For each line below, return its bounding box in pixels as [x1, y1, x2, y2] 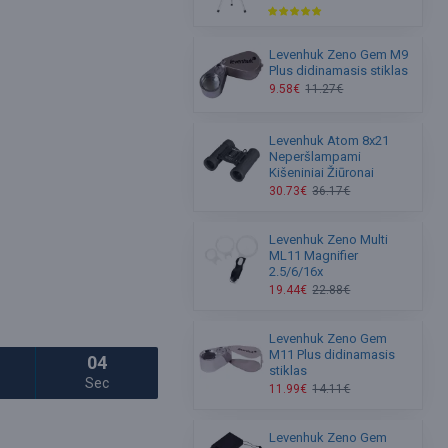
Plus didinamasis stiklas [269, 63, 409, 78]
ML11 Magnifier [269, 248, 359, 264]
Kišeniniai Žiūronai [269, 165, 375, 181]
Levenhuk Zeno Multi [269, 232, 389, 248]
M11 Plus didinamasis [269, 347, 396, 363]
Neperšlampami [269, 149, 362, 165]
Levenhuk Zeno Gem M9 [269, 47, 409, 62]
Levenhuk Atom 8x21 [269, 133, 390, 149]
